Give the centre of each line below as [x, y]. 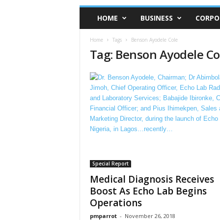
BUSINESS [156, 18]
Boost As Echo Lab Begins [148, 191]
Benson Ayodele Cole [154, 40]
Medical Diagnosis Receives [152, 179]
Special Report [110, 164]
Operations [116, 203]
